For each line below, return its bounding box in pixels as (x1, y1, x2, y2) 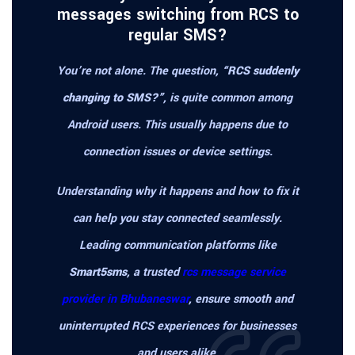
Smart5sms (69, 264, 127, 281)
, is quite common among (163, 90, 292, 107)
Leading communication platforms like (78, 237, 277, 254)
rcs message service (182, 264, 286, 281)
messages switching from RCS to (56, 4, 299, 27)
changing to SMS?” (63, 90, 163, 107)
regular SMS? (128, 25, 227, 48)
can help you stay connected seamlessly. (73, 210, 282, 227)
